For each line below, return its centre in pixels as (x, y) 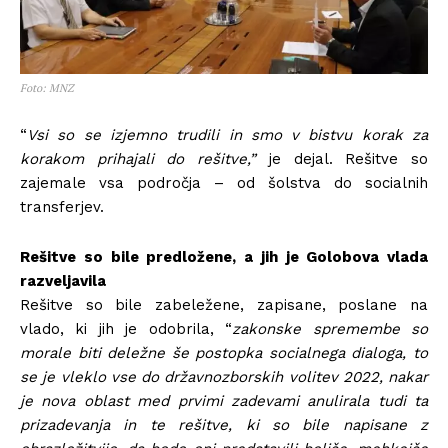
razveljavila (63, 280)
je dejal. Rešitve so (342, 158)
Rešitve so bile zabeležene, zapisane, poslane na (224, 304)
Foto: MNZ (47, 87)
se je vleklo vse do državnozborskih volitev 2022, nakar (224, 376)
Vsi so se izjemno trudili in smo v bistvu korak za (227, 134)
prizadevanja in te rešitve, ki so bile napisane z (224, 424)
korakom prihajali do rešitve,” (138, 158)
